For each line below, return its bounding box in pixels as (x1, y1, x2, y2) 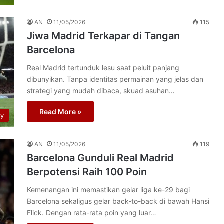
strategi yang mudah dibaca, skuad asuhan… (27, 86, 175, 95)
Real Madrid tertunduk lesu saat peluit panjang (27, 63, 179, 72)
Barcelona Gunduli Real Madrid (27, 152, 174, 164)
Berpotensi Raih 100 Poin (27, 166, 147, 178)
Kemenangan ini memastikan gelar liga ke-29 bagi (27, 185, 190, 194)
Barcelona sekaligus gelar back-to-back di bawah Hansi (27, 197, 209, 205)
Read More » (39, 107, 81, 116)
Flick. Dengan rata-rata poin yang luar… (27, 208, 156, 217)
